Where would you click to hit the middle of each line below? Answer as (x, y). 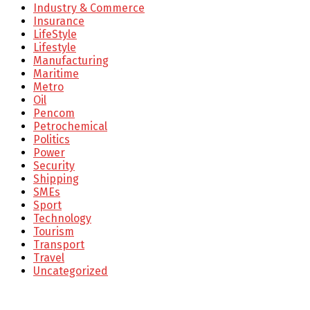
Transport (59, 245)
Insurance (59, 21)
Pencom (54, 113)
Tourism (54, 232)
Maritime (56, 74)
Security (54, 166)
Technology (62, 219)
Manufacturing (71, 61)
